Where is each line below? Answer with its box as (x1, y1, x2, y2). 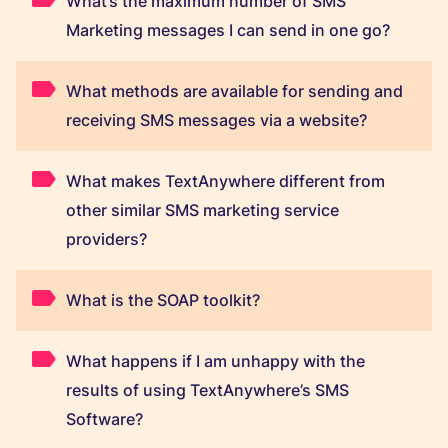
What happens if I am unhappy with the (65, 351, 365, 371)
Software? (65, 409, 143, 429)
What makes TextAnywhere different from (65, 171, 385, 191)
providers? (65, 229, 147, 249)
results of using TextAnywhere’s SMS (65, 380, 349, 400)
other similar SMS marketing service (65, 200, 339, 220)
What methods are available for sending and (65, 81, 403, 101)
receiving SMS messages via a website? (65, 110, 367, 130)
